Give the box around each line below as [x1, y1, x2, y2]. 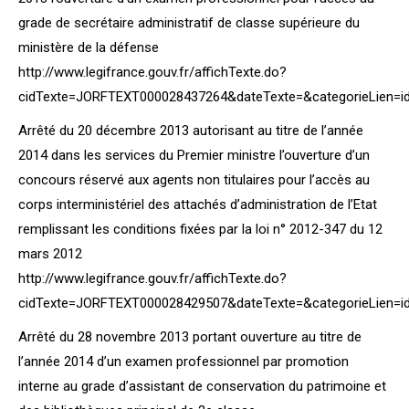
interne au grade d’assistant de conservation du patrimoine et [18, 378, 386, 394]
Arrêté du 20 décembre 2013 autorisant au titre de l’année [18, 122, 363, 139]
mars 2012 [18, 246, 82, 262]
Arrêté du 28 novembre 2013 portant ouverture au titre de [18, 329, 362, 345]
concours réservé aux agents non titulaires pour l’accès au [18, 172, 370, 188]
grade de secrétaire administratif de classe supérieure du [18, 15, 360, 31]
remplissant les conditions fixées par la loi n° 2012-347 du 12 [18, 221, 383, 237]
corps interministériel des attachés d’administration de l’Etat [18, 196, 377, 213]
